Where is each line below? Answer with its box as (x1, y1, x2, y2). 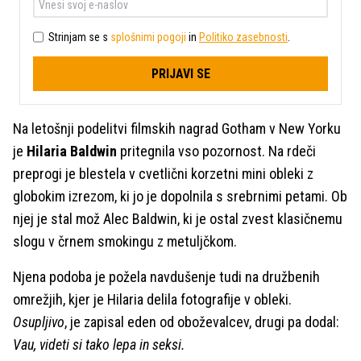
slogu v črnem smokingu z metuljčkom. (13, 233, 237, 250)
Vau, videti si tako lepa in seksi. (13, 336, 185, 353)
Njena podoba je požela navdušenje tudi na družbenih (13, 268, 320, 285)
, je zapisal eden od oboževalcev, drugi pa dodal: (64, 313, 339, 330)
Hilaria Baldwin (27, 143, 117, 160)
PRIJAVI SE (151, 66, 210, 81)
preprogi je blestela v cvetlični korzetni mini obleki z (13, 165, 313, 182)
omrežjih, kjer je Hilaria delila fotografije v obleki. (13, 291, 292, 308)
